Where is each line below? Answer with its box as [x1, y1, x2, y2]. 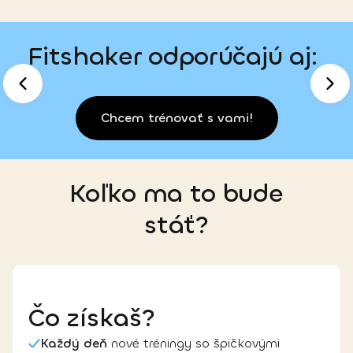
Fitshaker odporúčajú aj [28, 39, 311, 73]
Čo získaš [28, 301, 142, 335]
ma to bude [143, 176, 284, 210]
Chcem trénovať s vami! [100, 109, 253, 126]
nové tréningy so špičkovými [107, 334, 280, 351]
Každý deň [40, 334, 107, 351]
